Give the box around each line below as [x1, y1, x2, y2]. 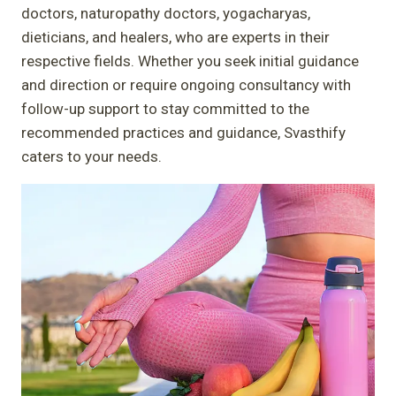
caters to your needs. [21, 148, 162, 165]
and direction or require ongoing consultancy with [21, 76, 351, 94]
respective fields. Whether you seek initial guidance [21, 52, 359, 70]
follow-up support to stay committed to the [21, 100, 309, 118]
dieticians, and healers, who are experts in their [21, 28, 330, 46]
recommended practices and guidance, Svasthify [21, 124, 346, 141]
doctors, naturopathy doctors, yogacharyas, [21, 4, 310, 22]
